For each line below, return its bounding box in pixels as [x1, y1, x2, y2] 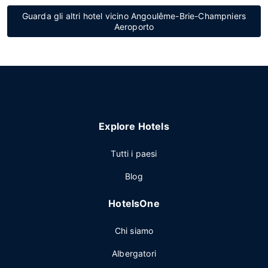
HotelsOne [108, 197, 160, 209]
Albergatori [112, 248, 156, 258]
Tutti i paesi [111, 148, 157, 159]
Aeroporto [114, 22, 154, 32]
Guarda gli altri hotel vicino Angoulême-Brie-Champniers [22, 11, 246, 21]
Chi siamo [114, 226, 154, 236]
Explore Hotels [99, 120, 169, 132]
